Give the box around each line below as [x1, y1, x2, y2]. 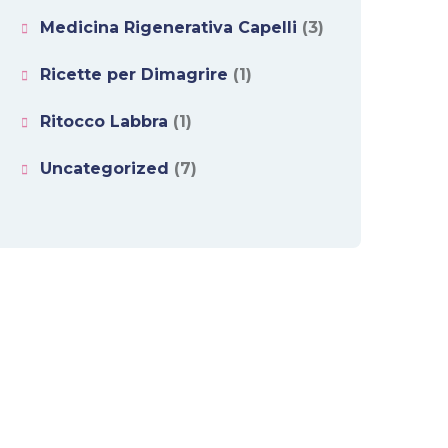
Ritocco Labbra [40, 112, 168, 132]
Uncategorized [40, 159, 169, 179]
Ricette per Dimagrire [40, 65, 228, 85]
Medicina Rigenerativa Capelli [40, 18, 297, 38]
